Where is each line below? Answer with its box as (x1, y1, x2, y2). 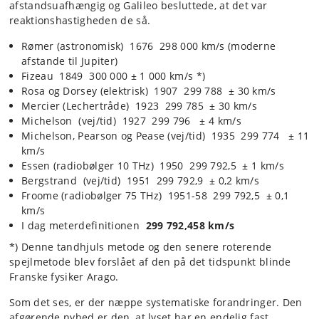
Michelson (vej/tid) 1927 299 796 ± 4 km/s (21, 113, 241, 127)
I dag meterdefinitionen (21, 218, 146, 232)
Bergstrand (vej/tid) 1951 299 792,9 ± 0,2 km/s (21, 173, 259, 187)
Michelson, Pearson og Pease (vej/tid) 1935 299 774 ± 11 (21, 128, 310, 142)
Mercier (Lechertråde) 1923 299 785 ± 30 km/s (21, 98, 258, 113)
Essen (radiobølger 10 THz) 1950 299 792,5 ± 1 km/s (21, 158, 284, 172)
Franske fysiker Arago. (9, 270, 119, 284)
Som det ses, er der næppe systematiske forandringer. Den (9, 296, 303, 310)
